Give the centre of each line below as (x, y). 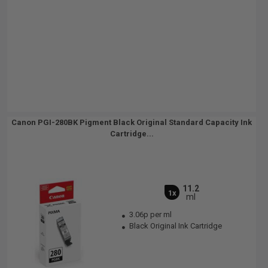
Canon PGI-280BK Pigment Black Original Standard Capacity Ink (132, 122)
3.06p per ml (151, 214)
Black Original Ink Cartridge (175, 226)
